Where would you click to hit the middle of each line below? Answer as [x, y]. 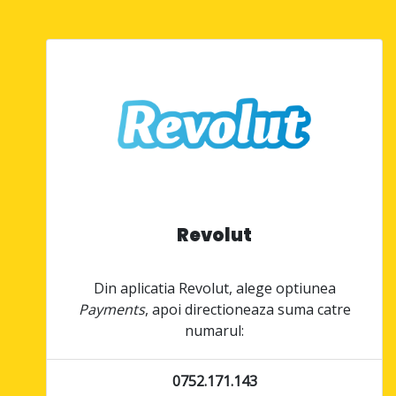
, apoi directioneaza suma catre [247, 309]
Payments [111, 309]
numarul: [215, 330]
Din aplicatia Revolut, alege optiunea [214, 288]
